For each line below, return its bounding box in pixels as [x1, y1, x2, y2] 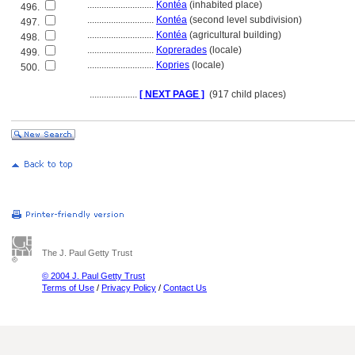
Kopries [156, 59, 189, 71]
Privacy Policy [101, 283, 156, 292]
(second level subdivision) [187, 14, 302, 25]
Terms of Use [42, 283, 94, 292]
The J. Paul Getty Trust [42, 248, 132, 258]
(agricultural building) [187, 29, 281, 40]
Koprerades [156, 44, 207, 55]
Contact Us [163, 283, 207, 292]
